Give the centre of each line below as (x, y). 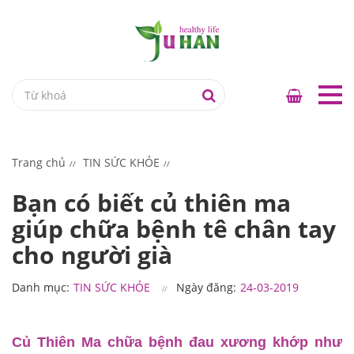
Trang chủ (39, 162)
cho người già (92, 255)
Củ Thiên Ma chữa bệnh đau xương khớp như (177, 342)
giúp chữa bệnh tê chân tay (174, 229)
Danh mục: (41, 287)
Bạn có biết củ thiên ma (151, 203)
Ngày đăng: (206, 287)
